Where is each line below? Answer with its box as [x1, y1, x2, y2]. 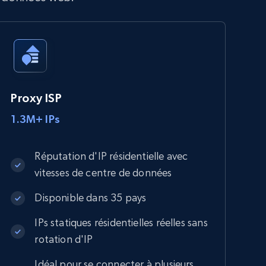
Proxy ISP [11, 91, 62, 104]
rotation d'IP [34, 232, 93, 245]
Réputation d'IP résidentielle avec [34, 149, 188, 162]
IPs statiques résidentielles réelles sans [34, 216, 208, 229]
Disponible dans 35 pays [34, 191, 147, 204]
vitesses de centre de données [34, 166, 172, 179]
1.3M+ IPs [11, 112, 60, 125]
